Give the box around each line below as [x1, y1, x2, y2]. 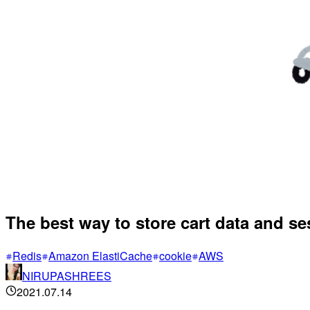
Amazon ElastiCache [48, 248, 152, 264]
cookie [159, 248, 192, 264]
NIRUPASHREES [22, 268, 111, 284]
